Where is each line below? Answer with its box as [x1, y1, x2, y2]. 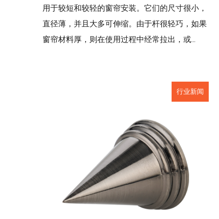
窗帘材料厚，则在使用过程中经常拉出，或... [43, 35, 196, 44]
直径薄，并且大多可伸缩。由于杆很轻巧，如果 [43, 19, 207, 28]
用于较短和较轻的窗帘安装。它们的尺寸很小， [43, 3, 207, 13]
